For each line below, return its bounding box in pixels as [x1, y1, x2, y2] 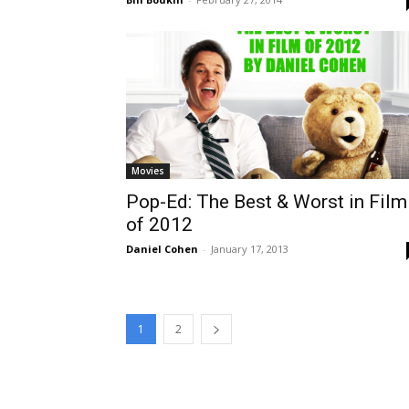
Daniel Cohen [126, 241, 198, 256]
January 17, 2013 [211, 241, 288, 256]
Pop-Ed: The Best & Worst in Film [126, 190, 407, 213]
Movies [131, 163, 164, 177]
